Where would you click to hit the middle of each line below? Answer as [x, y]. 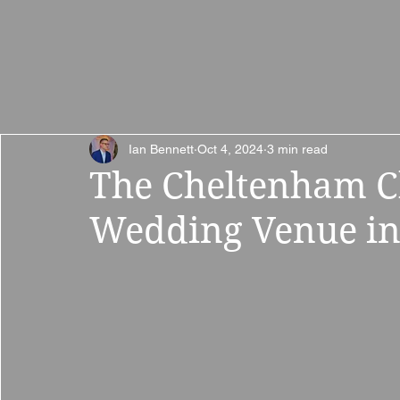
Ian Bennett [161, 149]
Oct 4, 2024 [230, 149]
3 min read [297, 149]
